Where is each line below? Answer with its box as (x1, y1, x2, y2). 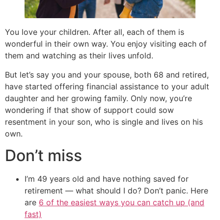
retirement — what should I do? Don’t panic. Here (25, 185, 208, 195)
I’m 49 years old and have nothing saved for (25, 173, 189, 184)
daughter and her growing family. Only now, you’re (5, 93, 192, 103)
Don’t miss (5, 145, 82, 165)
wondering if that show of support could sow (5, 105, 174, 115)
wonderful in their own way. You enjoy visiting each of (5, 39, 207, 49)
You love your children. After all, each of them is (5, 27, 184, 37)
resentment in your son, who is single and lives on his (5, 116, 203, 127)
